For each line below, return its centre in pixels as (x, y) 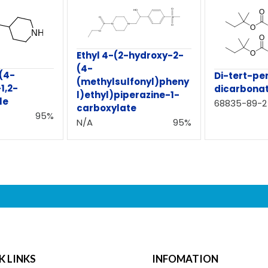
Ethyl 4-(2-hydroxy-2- (130, 56)
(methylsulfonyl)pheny (133, 82)
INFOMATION (185, 259)
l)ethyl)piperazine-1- (128, 95)
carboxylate (107, 108)
